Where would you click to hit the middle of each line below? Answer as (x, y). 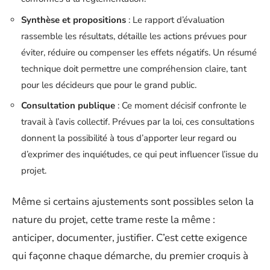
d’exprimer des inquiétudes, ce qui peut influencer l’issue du (140, 154)
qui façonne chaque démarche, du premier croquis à (130, 256)
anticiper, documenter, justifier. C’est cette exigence (130, 237)
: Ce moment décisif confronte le (181, 105)
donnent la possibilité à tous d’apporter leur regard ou (129, 138)
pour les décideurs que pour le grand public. (109, 85)
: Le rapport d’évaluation (175, 20)
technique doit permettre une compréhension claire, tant (134, 68)
